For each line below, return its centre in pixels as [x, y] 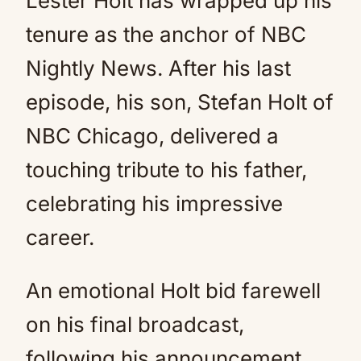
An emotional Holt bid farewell [173, 290]
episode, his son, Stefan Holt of [180, 102]
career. [60, 237]
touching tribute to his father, [166, 170]
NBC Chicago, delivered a [152, 136]
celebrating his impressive [154, 203]
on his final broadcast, [135, 324]
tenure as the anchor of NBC [166, 34]
